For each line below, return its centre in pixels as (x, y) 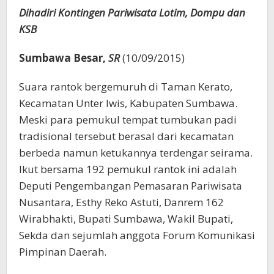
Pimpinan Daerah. (63, 251)
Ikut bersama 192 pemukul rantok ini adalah (128, 169)
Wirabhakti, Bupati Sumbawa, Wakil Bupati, (126, 218)
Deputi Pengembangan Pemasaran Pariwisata (131, 185)
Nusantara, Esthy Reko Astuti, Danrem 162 (121, 202)
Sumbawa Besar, (62, 57)
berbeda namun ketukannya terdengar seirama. (136, 152)
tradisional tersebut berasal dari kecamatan (126, 136)
